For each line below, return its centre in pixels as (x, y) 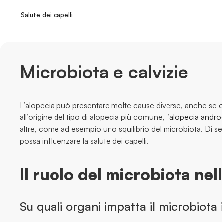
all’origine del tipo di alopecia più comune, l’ (95, 117)
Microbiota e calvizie (104, 72)
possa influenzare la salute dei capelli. (84, 141)
